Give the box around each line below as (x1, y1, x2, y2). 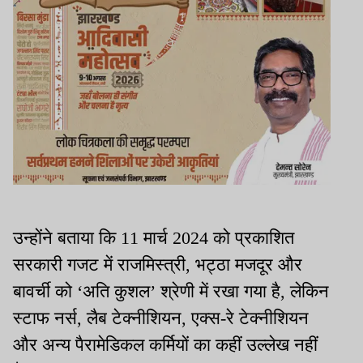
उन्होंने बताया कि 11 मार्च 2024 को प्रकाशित (13, 227, 294, 248)
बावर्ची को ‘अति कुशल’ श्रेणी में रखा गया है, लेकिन (13, 280, 329, 301)
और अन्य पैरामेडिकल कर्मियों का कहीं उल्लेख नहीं (13, 334, 318, 355)
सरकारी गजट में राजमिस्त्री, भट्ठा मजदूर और (13, 254, 302, 275)
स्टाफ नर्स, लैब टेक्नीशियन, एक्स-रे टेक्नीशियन (13, 307, 309, 328)
